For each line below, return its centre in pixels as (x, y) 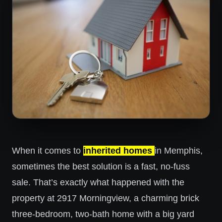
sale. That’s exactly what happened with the (98, 182)
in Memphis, (179, 151)
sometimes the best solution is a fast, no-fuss (101, 166)
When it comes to (48, 151)
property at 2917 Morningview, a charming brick (106, 198)
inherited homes (118, 151)
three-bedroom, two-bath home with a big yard (103, 214)
